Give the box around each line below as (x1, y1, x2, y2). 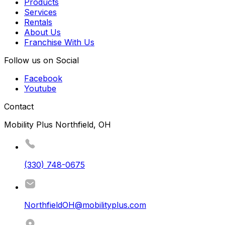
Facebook (24, 73, 62, 84)
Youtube (24, 83, 56, 94)
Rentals (24, 17, 52, 28)
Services (24, 7, 57, 18)
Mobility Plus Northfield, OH (4, 120, 111, 130)
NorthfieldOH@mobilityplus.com (24, 200, 146, 210)
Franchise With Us (24, 37, 94, 48)
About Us (24, 27, 61, 38)
